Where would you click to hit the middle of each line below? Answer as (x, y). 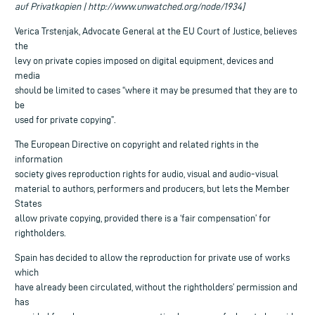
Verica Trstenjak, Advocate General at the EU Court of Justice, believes (156, 31)
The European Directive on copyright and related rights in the (137, 144)
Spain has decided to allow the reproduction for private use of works (152, 257)
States (28, 203)
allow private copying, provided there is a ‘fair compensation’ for (143, 218)
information (39, 159)
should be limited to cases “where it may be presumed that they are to (156, 90)
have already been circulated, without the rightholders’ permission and (156, 287)
